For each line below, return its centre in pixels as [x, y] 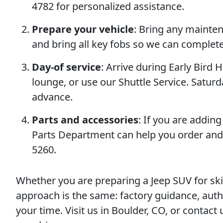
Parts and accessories [85, 120]
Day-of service [66, 67]
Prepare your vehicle [83, 29]
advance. [52, 97]
